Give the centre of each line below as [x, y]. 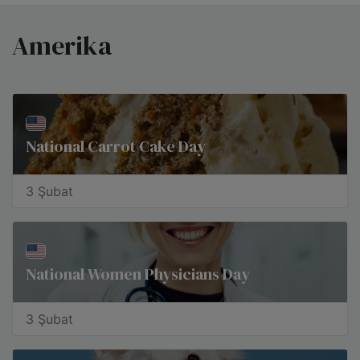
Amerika [62, 46]
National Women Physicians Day [138, 274]
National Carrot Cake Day [116, 146]
